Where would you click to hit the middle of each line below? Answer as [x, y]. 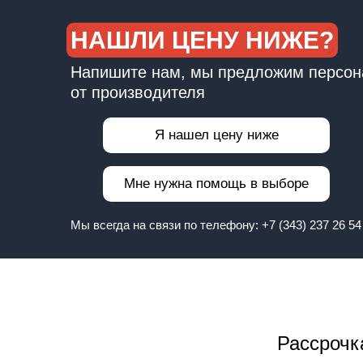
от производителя [138, 92]
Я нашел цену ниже [216, 135]
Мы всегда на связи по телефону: [166, 225]
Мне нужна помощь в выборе [216, 184]
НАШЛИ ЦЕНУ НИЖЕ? [202, 40]
